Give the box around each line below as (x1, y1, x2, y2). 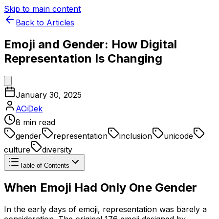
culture (4, 144, 30, 154)
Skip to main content (4, 4, 81, 14)
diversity (42, 144, 72, 154)
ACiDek (16, 103, 43, 113)
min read (21, 117, 55, 127)
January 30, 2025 (16, 89, 82, 100)
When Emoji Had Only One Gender (4, 180, 197, 195)
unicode (164, 131, 193, 141)
